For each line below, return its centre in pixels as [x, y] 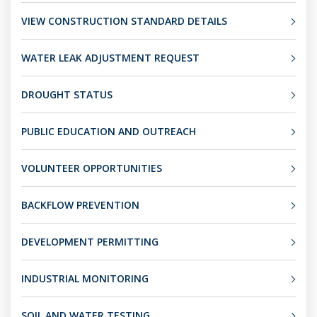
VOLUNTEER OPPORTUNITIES [92, 168]
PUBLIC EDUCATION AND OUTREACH [109, 131]
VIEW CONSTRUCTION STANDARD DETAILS [124, 21]
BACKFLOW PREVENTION [80, 205]
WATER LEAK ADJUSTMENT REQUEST [110, 58]
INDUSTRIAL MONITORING [85, 278]
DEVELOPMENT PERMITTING [90, 242]
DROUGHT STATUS [67, 94]
